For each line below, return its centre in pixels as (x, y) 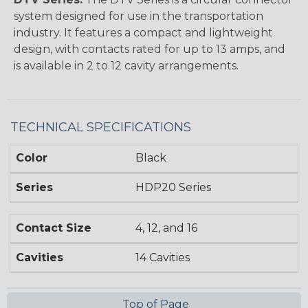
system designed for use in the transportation (139, 16)
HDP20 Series (174, 188)
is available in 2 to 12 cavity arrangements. (126, 66)
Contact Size (54, 228)
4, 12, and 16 (167, 228)
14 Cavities (163, 258)
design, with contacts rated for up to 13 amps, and (150, 49)
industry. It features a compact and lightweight (143, 33)
